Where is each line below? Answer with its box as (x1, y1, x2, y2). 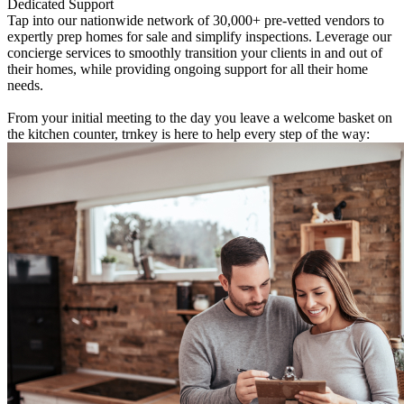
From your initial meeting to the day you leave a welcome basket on (7, 109, 392, 125)
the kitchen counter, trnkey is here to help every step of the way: (7, 125, 370, 142)
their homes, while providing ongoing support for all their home (7, 60, 368, 77)
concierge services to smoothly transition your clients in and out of (7, 44, 382, 60)
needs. (7, 77, 43, 93)
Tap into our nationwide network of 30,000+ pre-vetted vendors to (7, 12, 384, 28)
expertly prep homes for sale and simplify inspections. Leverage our (7, 28, 391, 44)
